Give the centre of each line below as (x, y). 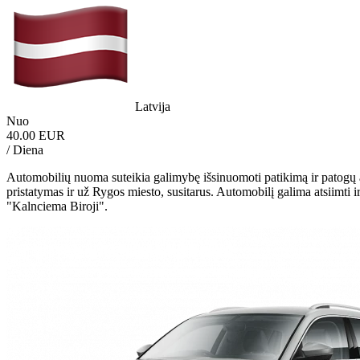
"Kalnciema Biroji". (57, 206)
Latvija (153, 106)
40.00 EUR (36, 135)
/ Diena (25, 149)
